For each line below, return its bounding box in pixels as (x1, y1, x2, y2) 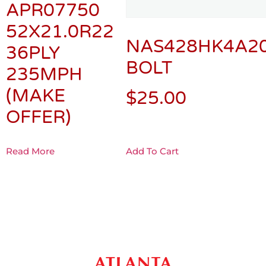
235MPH (6, 64, 83, 86)
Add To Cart (126, 145, 179, 157)
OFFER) (6, 106, 71, 129)
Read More (6, 145, 55, 157)
